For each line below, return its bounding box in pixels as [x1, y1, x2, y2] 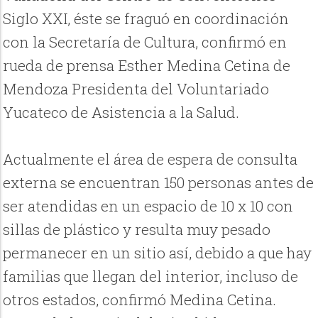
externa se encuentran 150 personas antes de [3, 172, 314, 193]
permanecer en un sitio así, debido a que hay [3, 243, 312, 263]
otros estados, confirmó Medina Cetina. [3, 290, 277, 310]
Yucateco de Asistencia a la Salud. [3, 102, 240, 123]
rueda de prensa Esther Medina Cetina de [3, 55, 291, 76]
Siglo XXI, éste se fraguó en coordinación [3, 9, 290, 29]
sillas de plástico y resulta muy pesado [3, 219, 271, 240]
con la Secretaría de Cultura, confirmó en [3, 32, 287, 53]
